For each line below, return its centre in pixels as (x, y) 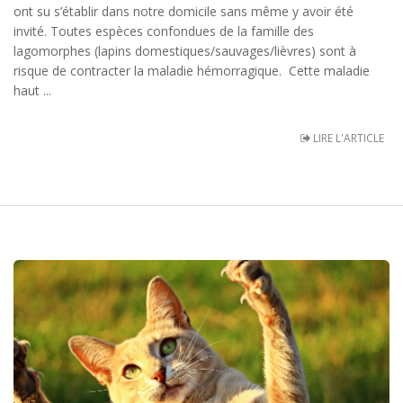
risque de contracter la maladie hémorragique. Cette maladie (192, 71)
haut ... (32, 91)
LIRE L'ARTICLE (347, 138)
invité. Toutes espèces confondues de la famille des (164, 31)
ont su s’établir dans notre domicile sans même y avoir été (184, 12)
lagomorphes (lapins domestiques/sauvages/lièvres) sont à (185, 51)
